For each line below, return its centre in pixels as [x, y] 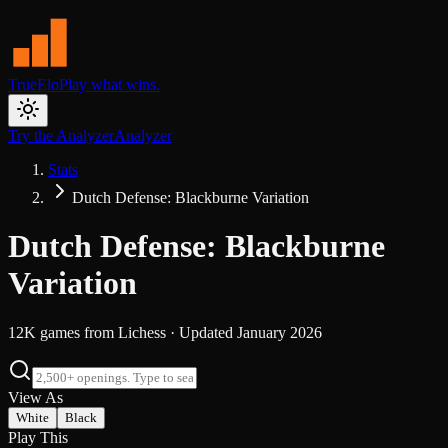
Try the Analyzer [61, 135]
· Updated [201, 332]
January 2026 [279, 332]
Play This [38, 437]
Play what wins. [109, 84]
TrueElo [33, 84]
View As [35, 397]
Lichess [142, 332]
